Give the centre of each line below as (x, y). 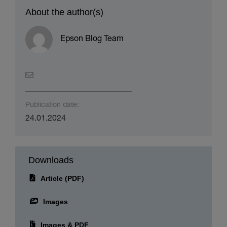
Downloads (51, 160)
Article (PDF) (62, 179)
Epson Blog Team (92, 40)
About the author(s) (64, 12)
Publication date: (52, 106)
